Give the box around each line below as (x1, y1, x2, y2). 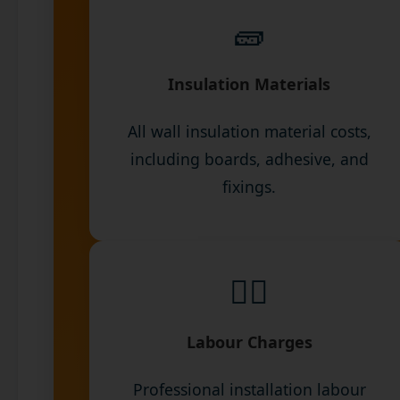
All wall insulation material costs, (127, 120, 371, 142)
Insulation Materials (168, 72, 330, 95)
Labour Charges (186, 330, 312, 353)
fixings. (222, 175, 276, 197)
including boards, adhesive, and (129, 147, 369, 170)
